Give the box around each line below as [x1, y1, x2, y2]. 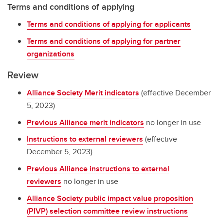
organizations [27, 48, 74, 59]
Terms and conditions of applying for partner [27, 35, 181, 47]
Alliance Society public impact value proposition [27, 192, 193, 204]
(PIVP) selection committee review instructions [27, 205, 188, 217]
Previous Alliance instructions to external [27, 163, 169, 175]
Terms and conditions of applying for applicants [27, 18, 191, 30]
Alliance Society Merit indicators [27, 87, 139, 98]
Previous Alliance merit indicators [27, 116, 144, 128]
